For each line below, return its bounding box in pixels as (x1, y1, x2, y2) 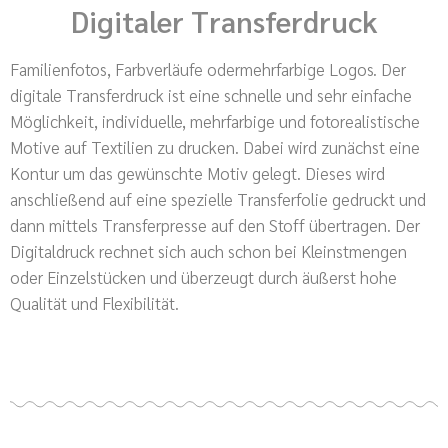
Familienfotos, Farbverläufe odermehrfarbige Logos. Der (10, 57, 406, 80)
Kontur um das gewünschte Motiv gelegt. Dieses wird (10, 161, 385, 184)
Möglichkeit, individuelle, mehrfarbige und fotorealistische (10, 109, 420, 132)
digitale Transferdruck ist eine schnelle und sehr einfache (10, 83, 412, 106)
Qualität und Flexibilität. (10, 291, 179, 314)
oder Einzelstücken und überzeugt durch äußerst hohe (10, 265, 397, 288)
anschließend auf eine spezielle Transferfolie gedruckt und (10, 187, 426, 210)
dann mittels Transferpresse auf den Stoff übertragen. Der (10, 213, 420, 236)
